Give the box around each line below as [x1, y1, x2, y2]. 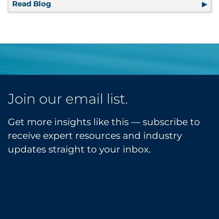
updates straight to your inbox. [8, 144, 151, 155]
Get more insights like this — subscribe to [8, 116, 200, 128]
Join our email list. [8, 90, 128, 108]
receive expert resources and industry [8, 130, 182, 142]
